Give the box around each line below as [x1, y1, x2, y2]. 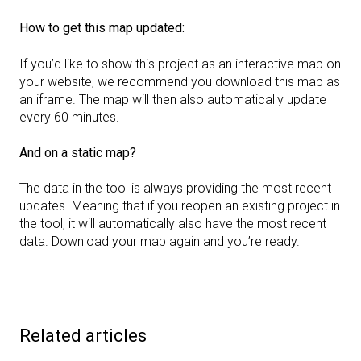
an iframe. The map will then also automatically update [19, 91, 326, 107]
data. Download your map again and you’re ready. [19, 234, 300, 250]
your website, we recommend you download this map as [19, 73, 340, 89]
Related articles [19, 325, 147, 346]
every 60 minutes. [19, 109, 122, 125]
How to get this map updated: [19, 20, 185, 36]
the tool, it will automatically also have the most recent [19, 216, 326, 232]
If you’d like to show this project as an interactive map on [19, 56, 341, 72]
